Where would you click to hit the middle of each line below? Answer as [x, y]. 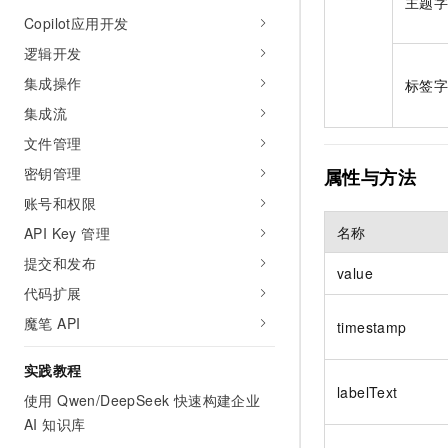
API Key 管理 [67, 233]
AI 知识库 [55, 424]
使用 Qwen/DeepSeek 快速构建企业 [142, 400]
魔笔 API [52, 323]
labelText [367, 392]
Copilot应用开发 [76, 23]
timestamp [372, 327]
